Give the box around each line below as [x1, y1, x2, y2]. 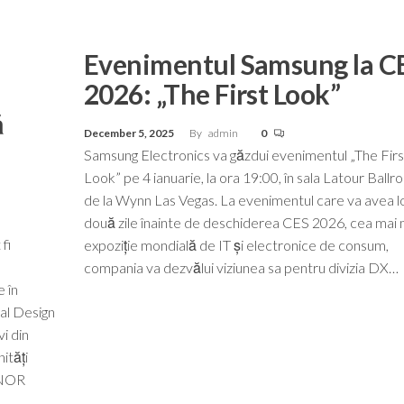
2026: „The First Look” [83, 77, 341, 110]
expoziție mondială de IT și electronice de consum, [83, 235, 389, 253]
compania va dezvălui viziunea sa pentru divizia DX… [83, 258, 399, 276]
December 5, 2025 [83, 125, 176, 140]
